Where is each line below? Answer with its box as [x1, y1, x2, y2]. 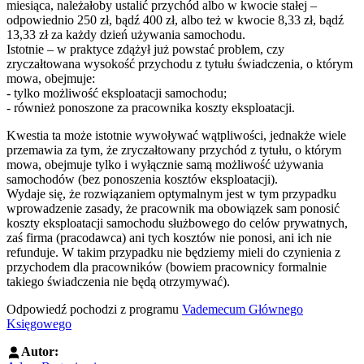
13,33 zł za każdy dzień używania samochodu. [6, 27, 245, 41]
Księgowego [6, 316, 71, 331]
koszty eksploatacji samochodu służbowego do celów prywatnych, [6, 215, 348, 230]
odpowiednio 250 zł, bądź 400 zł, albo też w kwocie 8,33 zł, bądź [6, 12, 344, 27]
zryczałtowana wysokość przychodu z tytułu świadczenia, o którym [6, 56, 353, 71]
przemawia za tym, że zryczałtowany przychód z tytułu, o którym [6, 142, 341, 157]
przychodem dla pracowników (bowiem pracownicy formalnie [6, 259, 327, 274]
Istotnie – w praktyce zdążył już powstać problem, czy [6, 41, 284, 56]
